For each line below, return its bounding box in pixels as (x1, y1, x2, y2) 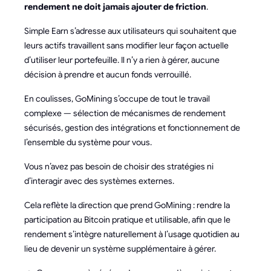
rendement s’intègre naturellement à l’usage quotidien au (24, 229, 240, 240)
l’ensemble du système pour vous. (24, 137, 152, 148)
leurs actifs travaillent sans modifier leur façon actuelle (24, 40, 229, 51)
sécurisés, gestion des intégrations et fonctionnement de (24, 122, 240, 133)
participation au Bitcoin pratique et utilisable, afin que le (24, 214, 230, 225)
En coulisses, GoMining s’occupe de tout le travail (24, 93, 210, 104)
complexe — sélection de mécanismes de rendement (24, 108, 226, 119)
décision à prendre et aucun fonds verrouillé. (24, 69, 191, 80)
